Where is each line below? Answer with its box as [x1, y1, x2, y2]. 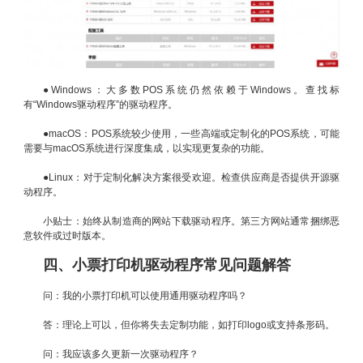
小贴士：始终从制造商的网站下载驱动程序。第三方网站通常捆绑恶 [43, 215, 340, 227]
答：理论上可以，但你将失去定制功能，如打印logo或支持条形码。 [43, 318, 335, 331]
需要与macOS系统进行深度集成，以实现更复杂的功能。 [23, 142, 270, 154]
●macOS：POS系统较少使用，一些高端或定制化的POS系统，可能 [43, 127, 340, 139]
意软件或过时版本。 [23, 229, 111, 241]
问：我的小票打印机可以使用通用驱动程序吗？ [43, 289, 247, 301]
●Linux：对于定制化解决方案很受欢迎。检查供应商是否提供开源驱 [43, 171, 340, 183]
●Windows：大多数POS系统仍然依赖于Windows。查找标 [43, 83, 340, 96]
